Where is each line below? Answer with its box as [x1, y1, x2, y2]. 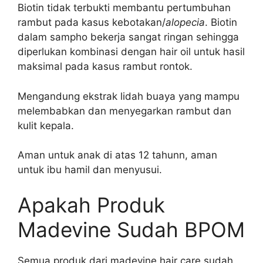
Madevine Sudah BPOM [18, 217, 245, 242]
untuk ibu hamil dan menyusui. [18, 164, 162, 176]
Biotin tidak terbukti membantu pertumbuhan [18, 2, 231, 14]
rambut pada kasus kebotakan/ [18, 16, 166, 28]
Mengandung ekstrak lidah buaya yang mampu [18, 90, 240, 102]
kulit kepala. [18, 119, 74, 131]
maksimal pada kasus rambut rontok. [18, 60, 193, 72]
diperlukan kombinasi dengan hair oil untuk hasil [18, 46, 245, 58]
